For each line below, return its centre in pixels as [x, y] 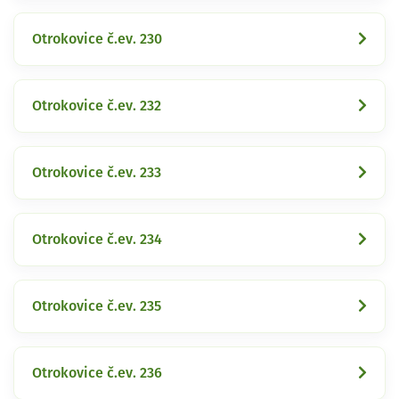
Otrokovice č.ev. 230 [97, 39]
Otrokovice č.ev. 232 [97, 106]
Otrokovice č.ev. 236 [97, 373]
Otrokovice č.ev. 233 [97, 172]
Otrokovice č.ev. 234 [97, 239]
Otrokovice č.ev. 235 [97, 306]
